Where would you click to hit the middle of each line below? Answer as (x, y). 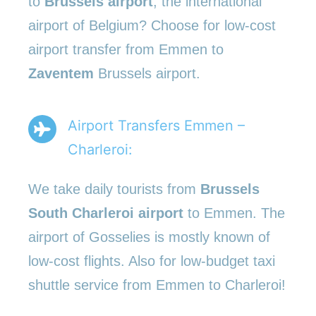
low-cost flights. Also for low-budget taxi (152, 261)
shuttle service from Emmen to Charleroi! (157, 285)
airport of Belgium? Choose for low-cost (152, 25)
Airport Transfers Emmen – (156, 125)
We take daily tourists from (114, 189)
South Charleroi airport (106, 213)
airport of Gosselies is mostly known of (149, 237)
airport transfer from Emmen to (126, 49)
